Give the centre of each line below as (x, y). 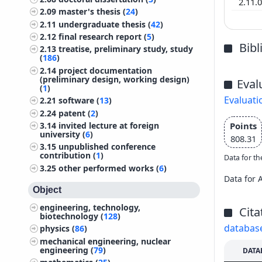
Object (47, 189)
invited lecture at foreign (109, 126)
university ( (63, 135)
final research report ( (103, 37)
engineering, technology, (90, 207)
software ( (79, 101)
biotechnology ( (72, 216)
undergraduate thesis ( (105, 24)
